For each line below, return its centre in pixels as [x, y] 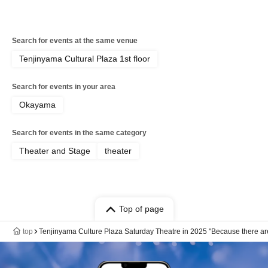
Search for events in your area [64, 87]
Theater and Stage [55, 151]
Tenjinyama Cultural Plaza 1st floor [85, 59]
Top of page [141, 209]
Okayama [37, 105]
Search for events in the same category [79, 133]
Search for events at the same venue [75, 41]
